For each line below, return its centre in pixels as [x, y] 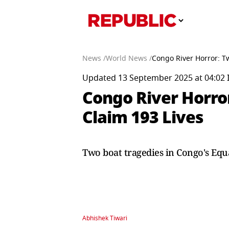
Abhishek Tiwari [105, 218]
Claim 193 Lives [143, 117]
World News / [129, 59]
